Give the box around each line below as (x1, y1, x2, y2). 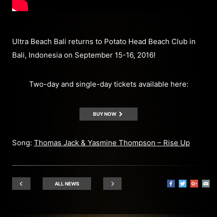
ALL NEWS (54, 180, 79, 186)
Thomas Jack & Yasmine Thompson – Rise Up (34, 138, 190, 147)
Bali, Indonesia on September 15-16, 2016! (12, 50, 155, 60)
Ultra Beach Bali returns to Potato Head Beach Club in (12, 36, 196, 46)
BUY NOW (93, 110, 117, 117)
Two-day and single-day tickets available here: (29, 79, 188, 89)
